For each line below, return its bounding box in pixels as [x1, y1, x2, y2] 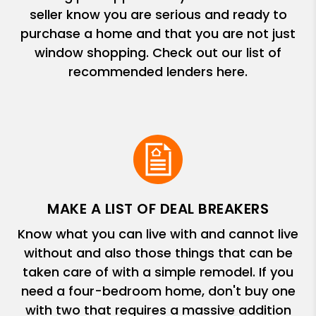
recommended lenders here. [68, 63, 248, 80]
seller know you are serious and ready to [29, 6, 287, 23]
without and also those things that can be [23, 244, 293, 262]
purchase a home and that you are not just [20, 25, 296, 42]
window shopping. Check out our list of [35, 44, 281, 61]
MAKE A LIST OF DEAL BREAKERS [47, 199, 269, 219]
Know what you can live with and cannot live [18, 225, 298, 243]
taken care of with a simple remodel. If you [23, 263, 293, 281]
